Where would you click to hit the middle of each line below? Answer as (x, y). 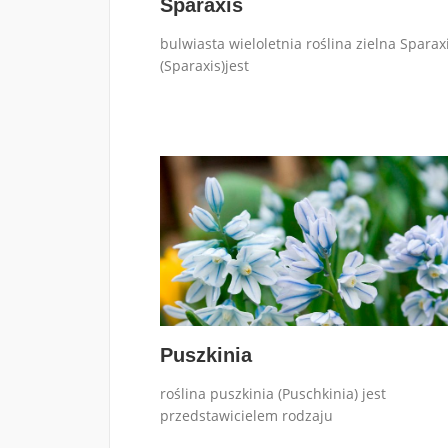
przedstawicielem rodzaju (246, 415)
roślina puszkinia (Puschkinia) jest (272, 393)
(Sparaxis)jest (204, 65)
